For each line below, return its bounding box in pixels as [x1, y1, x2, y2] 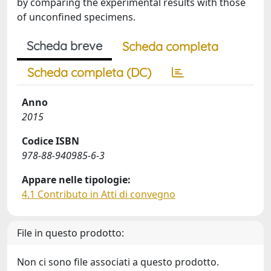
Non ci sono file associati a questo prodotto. [17, 255, 219, 269]
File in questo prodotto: [17, 226, 124, 240]
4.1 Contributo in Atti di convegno [22, 188, 175, 201]
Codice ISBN [22, 134, 79, 148]
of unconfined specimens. [17, 10, 135, 24]
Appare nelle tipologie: [22, 173, 131, 186]
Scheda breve [27, 38, 102, 53]
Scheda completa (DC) [27, 65, 151, 80]
